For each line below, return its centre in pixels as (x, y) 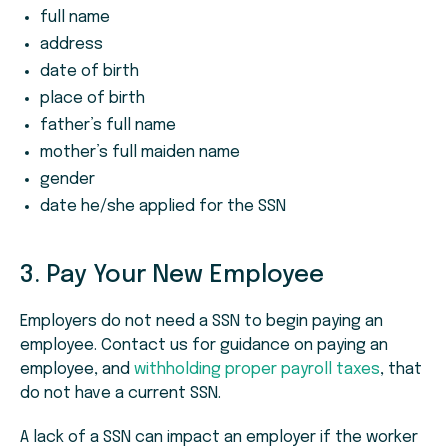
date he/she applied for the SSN (163, 207)
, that (401, 370)
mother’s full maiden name (140, 153)
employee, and (77, 370)
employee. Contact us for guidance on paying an (204, 346)
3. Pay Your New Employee (172, 276)
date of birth (89, 72)
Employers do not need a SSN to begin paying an (201, 322)
